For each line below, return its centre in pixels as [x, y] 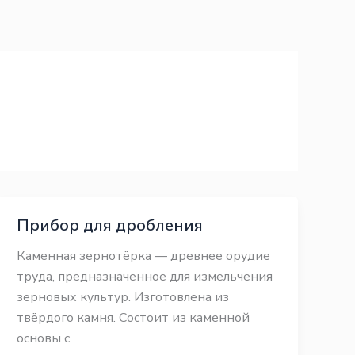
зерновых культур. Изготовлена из [123, 297]
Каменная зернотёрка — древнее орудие [144, 256]
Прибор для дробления [110, 225]
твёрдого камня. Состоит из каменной [134, 318]
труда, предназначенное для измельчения [145, 277]
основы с [44, 338]
